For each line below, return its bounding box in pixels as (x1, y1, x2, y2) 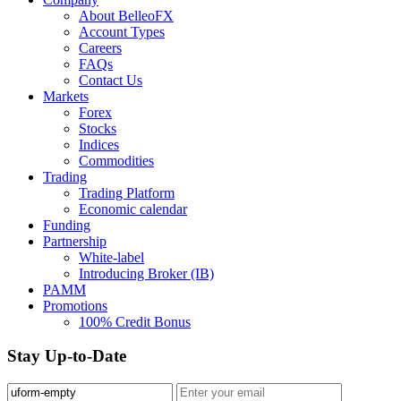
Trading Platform (79, 184, 175, 200)
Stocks (79, 120, 116, 136)
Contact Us (79, 72, 142, 88)
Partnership (43, 233, 107, 249)
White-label (79, 249, 144, 265)
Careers (79, 39, 122, 55)
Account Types (79, 23, 165, 39)
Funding (43, 217, 90, 233)
